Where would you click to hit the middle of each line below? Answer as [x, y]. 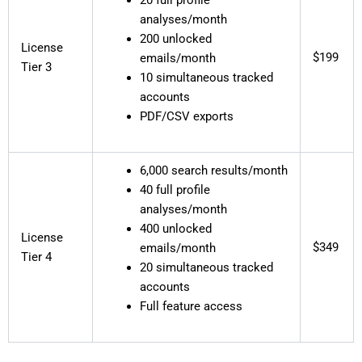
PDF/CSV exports [187, 116]
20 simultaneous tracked [207, 267]
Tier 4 [36, 257]
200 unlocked [176, 38]
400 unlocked [176, 228]
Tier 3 [36, 67]
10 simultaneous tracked [207, 77]
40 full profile [175, 189]
